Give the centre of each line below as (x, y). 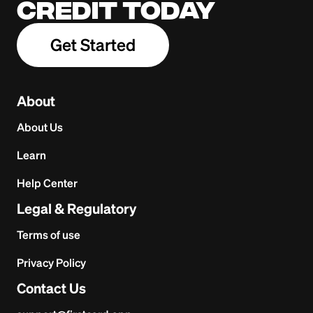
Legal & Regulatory (77, 209)
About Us (40, 128)
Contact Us (51, 289)
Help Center (47, 183)
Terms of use (49, 235)
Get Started (93, 45)
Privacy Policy (51, 263)
